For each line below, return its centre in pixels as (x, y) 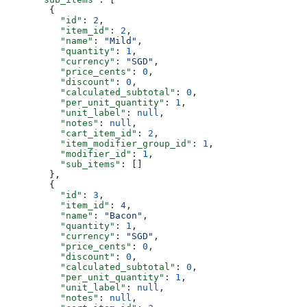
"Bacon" (123, 216)
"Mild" (121, 41)
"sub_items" (63, 164)
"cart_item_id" (71, 134)
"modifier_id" (69, 154)
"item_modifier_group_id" (99, 144)
